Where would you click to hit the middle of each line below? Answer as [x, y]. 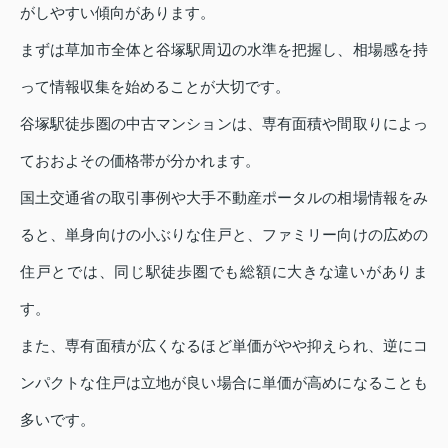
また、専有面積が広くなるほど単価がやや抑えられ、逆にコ [224, 345]
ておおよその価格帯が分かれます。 [140, 160]
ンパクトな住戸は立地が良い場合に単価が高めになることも [224, 382]
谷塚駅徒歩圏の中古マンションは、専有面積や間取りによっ [224, 123]
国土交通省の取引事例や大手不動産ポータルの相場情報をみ [224, 197]
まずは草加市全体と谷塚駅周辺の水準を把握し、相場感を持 [224, 49]
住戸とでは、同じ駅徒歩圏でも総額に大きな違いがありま [224, 271]
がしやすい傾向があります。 [117, 12]
